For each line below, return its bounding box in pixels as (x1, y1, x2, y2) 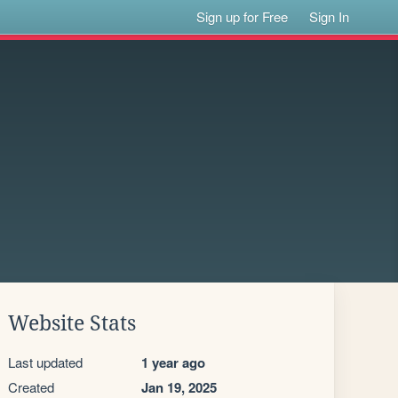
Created (8, 378, 54, 396)
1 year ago (141, 353, 205, 372)
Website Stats (8, 312, 136, 335)
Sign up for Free (196, 7, 289, 26)
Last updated (8, 353, 83, 371)
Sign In (309, 7, 350, 26)
